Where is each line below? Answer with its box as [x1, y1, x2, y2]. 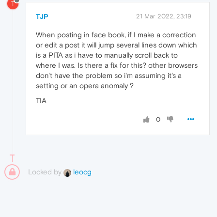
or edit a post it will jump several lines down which [36, 40, 197, 49]
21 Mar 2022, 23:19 [136, 12, 191, 20]
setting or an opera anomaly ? [36, 81, 134, 90]
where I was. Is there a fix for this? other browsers [36, 61, 198, 69]
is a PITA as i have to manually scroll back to [36, 50, 178, 59]
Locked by [28, 167, 63, 176]
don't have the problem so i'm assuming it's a [36, 71, 182, 79]
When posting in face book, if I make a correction [36, 30, 196, 39]
